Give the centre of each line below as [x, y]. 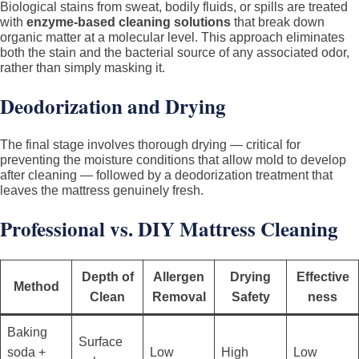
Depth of [107, 277]
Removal [179, 297]
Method [36, 286]
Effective [323, 277]
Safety [250, 297]
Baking [27, 332]
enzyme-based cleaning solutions [129, 22]
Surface [101, 342]
